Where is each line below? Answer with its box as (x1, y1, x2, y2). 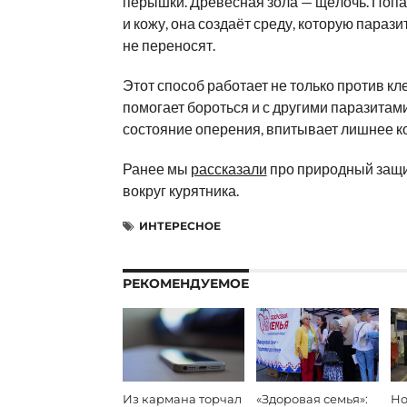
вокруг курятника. (122, 182, 239, 199)
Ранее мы (122, 160, 191, 177)
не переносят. (122, 36, 215, 54)
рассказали (190, 160, 267, 177)
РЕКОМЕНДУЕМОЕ (122, 275, 249, 292)
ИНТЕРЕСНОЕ (138, 219, 221, 233)
